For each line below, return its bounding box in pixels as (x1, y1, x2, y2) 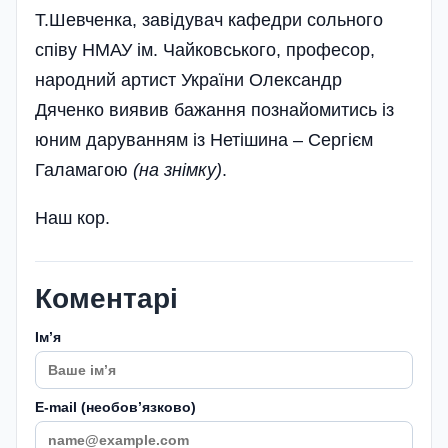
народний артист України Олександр (35, 70, 342, 91)
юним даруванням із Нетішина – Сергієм (35, 130, 373, 151)
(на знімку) (133, 160, 222, 181)
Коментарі (35, 283, 178, 315)
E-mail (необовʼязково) (35, 399, 196, 416)
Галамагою (35, 160, 133, 181)
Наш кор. (35, 208, 110, 229)
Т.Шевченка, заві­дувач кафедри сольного (35, 10, 383, 31)
